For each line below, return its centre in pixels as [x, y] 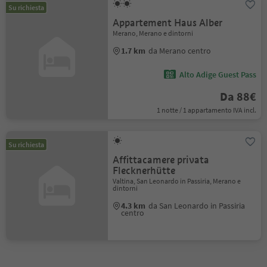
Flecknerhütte [144, 171]
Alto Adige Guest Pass [218, 74]
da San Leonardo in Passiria [197, 206]
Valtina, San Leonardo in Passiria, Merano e [177, 181]
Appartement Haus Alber [168, 23]
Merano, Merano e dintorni [153, 33]
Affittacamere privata [161, 160]
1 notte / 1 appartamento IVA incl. [206, 110]
